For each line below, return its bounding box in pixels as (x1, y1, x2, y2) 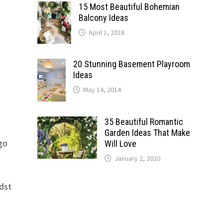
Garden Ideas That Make (104, 127, 190, 138)
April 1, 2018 (88, 28, 124, 37)
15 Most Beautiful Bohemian (78, 1, 180, 12)
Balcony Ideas (78, 12, 128, 23)
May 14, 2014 (83, 85, 121, 94)
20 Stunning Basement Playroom (73, 59, 190, 69)
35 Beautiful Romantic (104, 116, 183, 127)
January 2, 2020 (114, 153, 160, 163)
